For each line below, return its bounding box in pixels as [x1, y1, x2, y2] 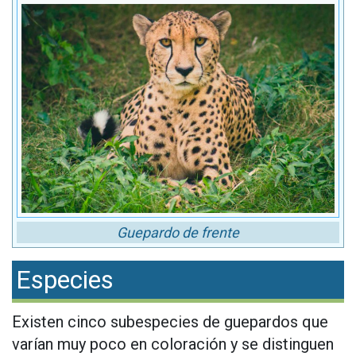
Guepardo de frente [117, 224, 239, 242]
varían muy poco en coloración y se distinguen [12, 335, 334, 354]
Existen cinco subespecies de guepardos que [12, 312, 328, 332]
